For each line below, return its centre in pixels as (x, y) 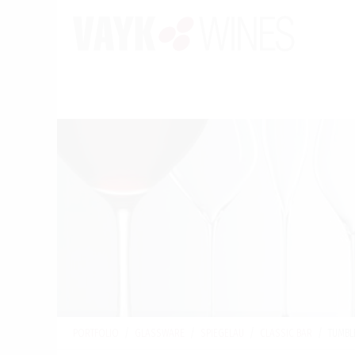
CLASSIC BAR (286, 333)
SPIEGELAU (222, 333)
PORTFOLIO (96, 333)
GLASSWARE (160, 333)
